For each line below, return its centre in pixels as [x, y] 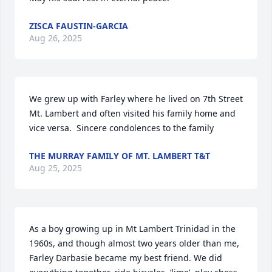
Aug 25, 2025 [56, 168]
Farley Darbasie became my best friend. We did [126, 258]
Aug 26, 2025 [56, 38]
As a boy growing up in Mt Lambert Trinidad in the [132, 229]
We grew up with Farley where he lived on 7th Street [136, 99]
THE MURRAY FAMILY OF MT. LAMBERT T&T [120, 156]
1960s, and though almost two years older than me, [134, 243]
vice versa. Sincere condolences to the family [121, 128]
